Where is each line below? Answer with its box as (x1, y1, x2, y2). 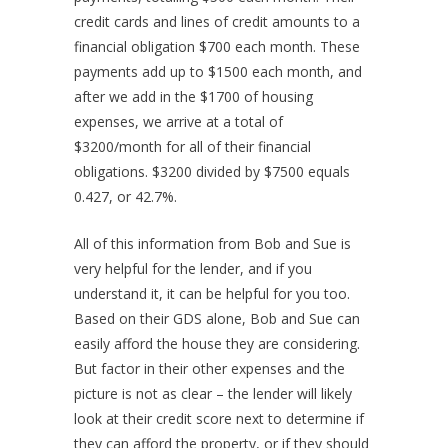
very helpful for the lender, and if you (74, 259, 312, 279)
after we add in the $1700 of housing (74, 87, 313, 107)
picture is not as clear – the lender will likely (74, 384, 352, 404)
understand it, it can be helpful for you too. (74, 284, 350, 304)
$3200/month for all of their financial (74, 137, 311, 157)
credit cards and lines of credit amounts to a (74, 12, 360, 32)
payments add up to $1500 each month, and (74, 62, 362, 82)
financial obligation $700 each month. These (74, 37, 360, 57)
